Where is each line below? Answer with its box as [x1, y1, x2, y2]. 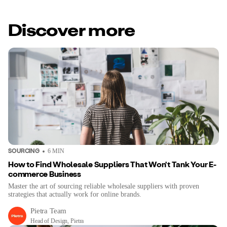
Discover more [8, 24, 135, 39]
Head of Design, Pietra [30, 217, 84, 224]
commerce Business [8, 169, 81, 178]
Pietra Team [30, 207, 67, 215]
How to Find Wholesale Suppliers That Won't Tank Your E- [8, 159, 216, 169]
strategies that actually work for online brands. [8, 191, 141, 198]
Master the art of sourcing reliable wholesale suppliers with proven [8, 182, 199, 190]
